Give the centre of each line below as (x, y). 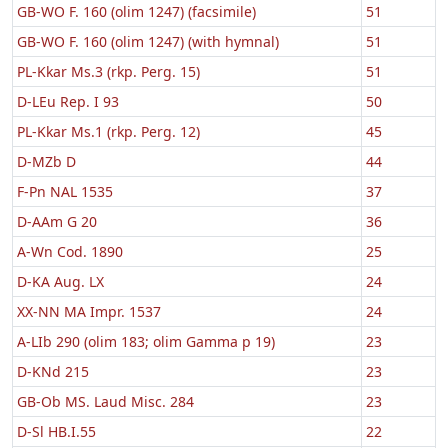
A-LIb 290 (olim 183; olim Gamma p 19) (146, 341)
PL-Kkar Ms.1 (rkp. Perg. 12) (108, 131)
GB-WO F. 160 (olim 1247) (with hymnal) (148, 41)
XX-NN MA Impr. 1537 (89, 311)
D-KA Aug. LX (60, 281)
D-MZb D (46, 161)
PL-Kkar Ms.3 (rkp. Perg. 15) (108, 71)
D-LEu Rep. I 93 (68, 101)
